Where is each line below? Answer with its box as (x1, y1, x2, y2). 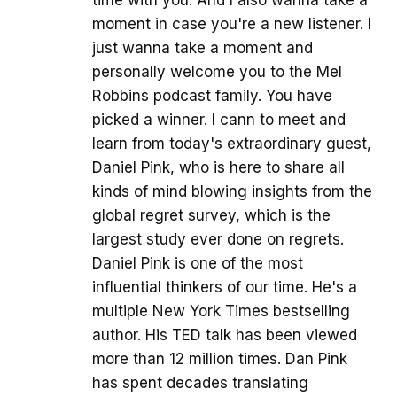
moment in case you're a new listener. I (92, 15, 371, 34)
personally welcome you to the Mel (92, 63, 342, 82)
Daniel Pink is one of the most (92, 254, 303, 273)
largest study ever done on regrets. (92, 230, 344, 249)
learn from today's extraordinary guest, (92, 135, 371, 153)
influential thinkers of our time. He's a (92, 278, 357, 297)
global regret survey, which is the (92, 206, 331, 225)
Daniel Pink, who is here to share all (92, 159, 345, 177)
